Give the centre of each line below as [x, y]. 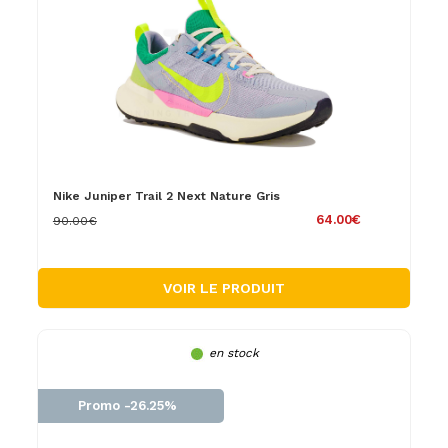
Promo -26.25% [127, 405]
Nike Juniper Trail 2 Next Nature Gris [166, 195]
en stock [233, 352]
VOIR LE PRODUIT [223, 287]
